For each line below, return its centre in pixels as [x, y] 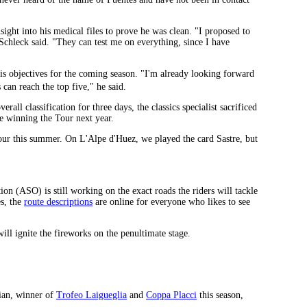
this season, [220, 295]
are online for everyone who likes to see [171, 201]
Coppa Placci [171, 295]
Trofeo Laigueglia [91, 295]
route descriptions [58, 201]
